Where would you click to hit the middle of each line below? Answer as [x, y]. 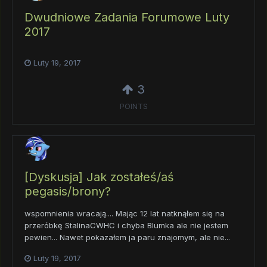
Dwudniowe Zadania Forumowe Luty [127, 17]
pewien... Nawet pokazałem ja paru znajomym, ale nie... [127, 237]
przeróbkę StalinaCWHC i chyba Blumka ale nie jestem [126, 225]
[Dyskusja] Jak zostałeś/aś [99, 177]
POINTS [133, 106]
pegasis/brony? [68, 191]
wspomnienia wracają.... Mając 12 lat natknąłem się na [125, 213]
